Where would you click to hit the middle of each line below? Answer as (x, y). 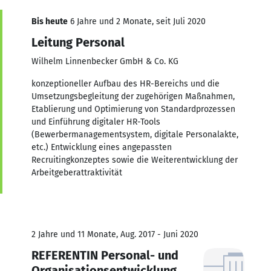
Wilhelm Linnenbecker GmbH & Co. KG (105, 61)
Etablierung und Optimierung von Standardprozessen (133, 109)
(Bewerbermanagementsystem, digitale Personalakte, (135, 134)
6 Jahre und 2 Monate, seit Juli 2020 (137, 21)
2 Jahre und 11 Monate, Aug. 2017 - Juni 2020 (115, 234)
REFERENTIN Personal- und (105, 255)
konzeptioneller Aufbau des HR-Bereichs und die (126, 83)
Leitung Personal (78, 42)
